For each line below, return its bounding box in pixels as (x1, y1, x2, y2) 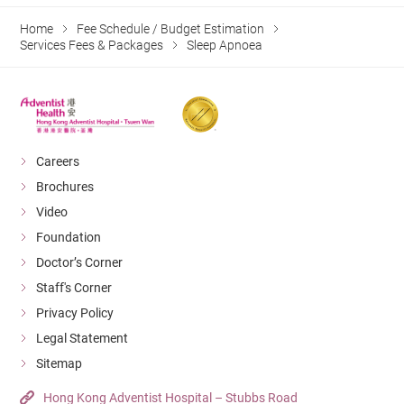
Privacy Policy (36, 305, 115, 320)
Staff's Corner (36, 280, 113, 295)
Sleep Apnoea (187, 38, 263, 53)
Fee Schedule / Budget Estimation (77, 22, 265, 37)
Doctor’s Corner (36, 254, 124, 270)
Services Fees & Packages (20, 38, 164, 53)
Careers (36, 153, 80, 169)
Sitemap (36, 355, 83, 371)
